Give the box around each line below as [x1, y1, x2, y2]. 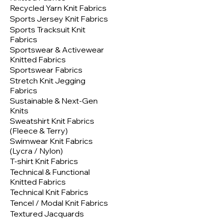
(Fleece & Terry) [10, 126, 68, 136]
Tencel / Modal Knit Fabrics [10, 198, 108, 208]
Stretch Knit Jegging [10, 76, 85, 86]
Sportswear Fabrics [10, 65, 82, 75]
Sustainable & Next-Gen [10, 96, 98, 106]
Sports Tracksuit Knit [10, 25, 85, 35]
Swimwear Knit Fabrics [10, 136, 93, 146]
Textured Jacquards [10, 209, 84, 219]
